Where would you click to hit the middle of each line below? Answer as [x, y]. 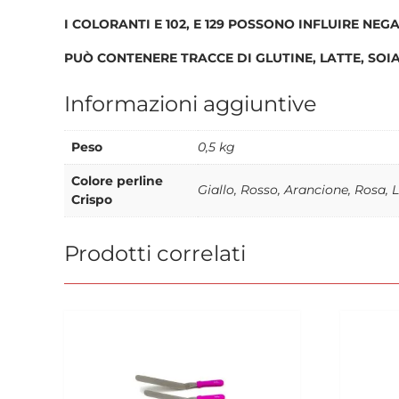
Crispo [92, 199]
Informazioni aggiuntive [191, 103]
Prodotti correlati [155, 253]
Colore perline [117, 180]
